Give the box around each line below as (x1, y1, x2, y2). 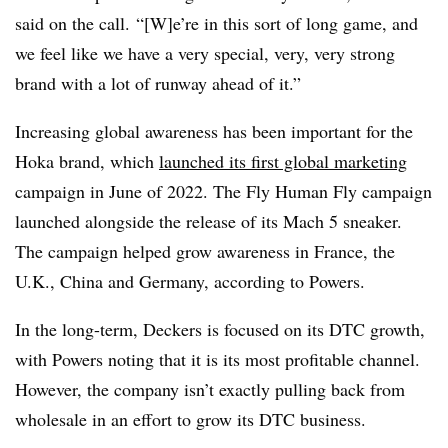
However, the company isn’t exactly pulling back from (15, 376, 405, 401)
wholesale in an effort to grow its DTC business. (15, 406, 366, 431)
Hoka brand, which (15, 148, 159, 173)
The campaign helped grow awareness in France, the (15, 238, 395, 263)
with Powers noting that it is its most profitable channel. (15, 346, 420, 371)
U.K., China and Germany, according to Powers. (15, 268, 365, 293)
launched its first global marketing (159, 148, 407, 173)
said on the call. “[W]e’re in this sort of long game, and (15, 10, 418, 35)
